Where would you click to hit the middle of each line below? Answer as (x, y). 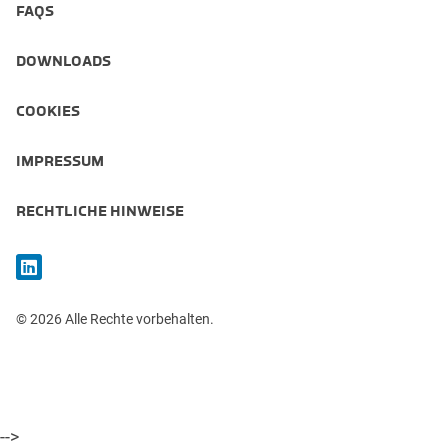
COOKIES (48, 110)
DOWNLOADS (63, 60)
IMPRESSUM (60, 160)
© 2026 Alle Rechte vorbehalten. (115, 318)
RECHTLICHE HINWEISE (100, 210)
